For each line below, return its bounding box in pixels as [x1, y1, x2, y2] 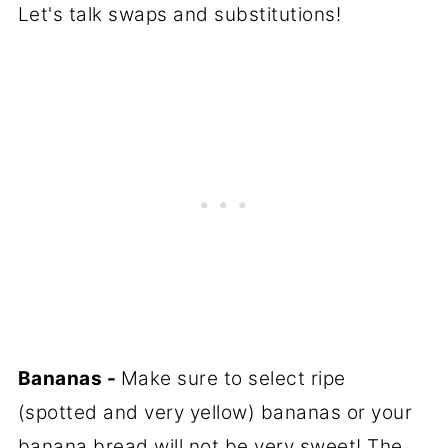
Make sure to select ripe [120, 367, 346, 391]
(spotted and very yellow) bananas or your [17, 401, 413, 425]
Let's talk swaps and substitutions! [17, 3, 342, 27]
